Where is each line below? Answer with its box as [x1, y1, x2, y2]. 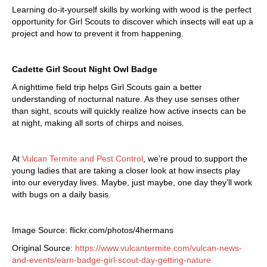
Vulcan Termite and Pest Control [22, 154, 143, 164]
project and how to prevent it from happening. [12, 29, 184, 39]
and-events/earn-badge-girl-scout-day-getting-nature [12, 255, 211, 265]
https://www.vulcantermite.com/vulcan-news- [75, 243, 242, 253]
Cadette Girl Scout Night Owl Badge [12, 64, 157, 74]
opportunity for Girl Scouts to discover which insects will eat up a [12, 17, 253, 27]
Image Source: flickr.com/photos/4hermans [12, 225, 173, 235]
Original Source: [12, 243, 75, 253]
